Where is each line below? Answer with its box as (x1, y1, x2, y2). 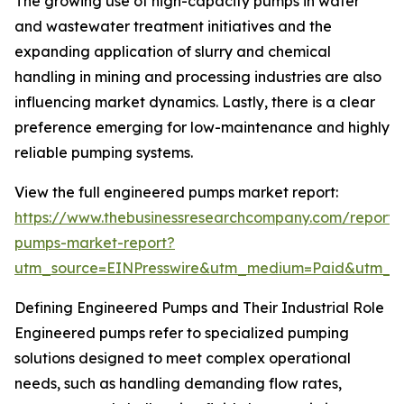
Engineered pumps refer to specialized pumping (14, 324, 349, 343)
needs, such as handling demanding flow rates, (14, 374, 342, 393)
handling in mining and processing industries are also (14, 68, 381, 87)
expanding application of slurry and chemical (14, 42, 331, 61)
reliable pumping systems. (14, 143, 193, 162)
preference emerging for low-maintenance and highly (14, 118, 390, 137)
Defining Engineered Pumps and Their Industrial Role (14, 298, 384, 317)
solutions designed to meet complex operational (14, 349, 351, 368)
